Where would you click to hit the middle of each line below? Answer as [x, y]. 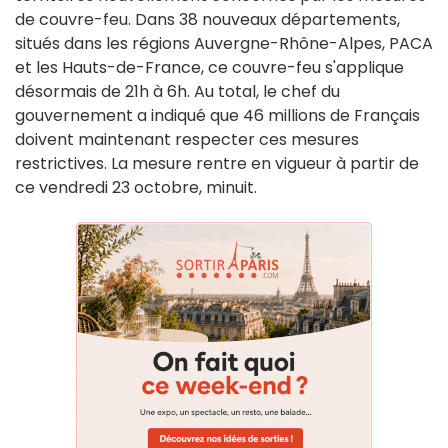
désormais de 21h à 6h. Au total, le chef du [177, 92]
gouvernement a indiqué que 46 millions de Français [217, 116]
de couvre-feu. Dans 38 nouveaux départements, [207, 20]
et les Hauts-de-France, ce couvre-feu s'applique [209, 68]
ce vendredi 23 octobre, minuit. [138, 188]
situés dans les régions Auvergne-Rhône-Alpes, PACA [224, 44]
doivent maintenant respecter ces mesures [187, 140]
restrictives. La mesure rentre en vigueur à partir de [217, 164]
